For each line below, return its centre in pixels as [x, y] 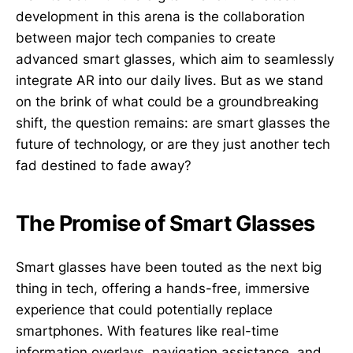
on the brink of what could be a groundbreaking [167, 102]
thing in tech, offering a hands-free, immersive [163, 288]
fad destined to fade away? [104, 165]
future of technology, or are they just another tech [173, 144]
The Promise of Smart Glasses [165, 223]
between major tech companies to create [146, 38]
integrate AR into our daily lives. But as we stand [170, 80]
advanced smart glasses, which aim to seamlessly [175, 59]
